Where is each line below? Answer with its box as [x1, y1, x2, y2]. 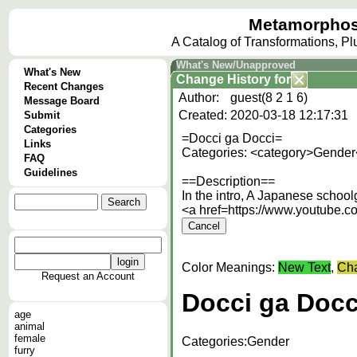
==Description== [182, 175, 275, 188]
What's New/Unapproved [176, 59, 296, 71]
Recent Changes [24, 80, 104, 92]
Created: [178, 108, 227, 122]
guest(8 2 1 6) [230, 91, 308, 104]
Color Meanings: [182, 261, 278, 274]
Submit [24, 109, 60, 121]
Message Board [24, 95, 100, 107]
